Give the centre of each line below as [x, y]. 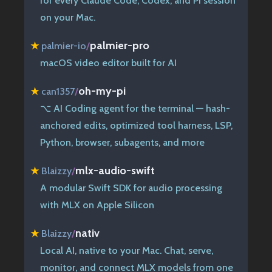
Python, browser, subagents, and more [122, 142]
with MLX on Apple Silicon [97, 205]
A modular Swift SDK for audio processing [131, 188]
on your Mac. [68, 17]
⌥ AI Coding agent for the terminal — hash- [135, 108]
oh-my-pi [102, 90]
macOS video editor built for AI [108, 63]
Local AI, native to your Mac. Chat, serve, [127, 250]
